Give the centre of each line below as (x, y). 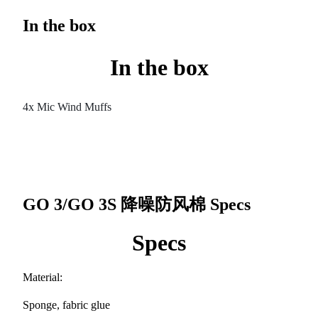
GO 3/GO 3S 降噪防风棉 (116, 205)
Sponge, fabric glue (66, 305)
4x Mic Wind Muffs (67, 107)
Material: (43, 278)
